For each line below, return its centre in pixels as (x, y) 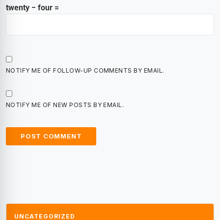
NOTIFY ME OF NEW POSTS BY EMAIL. (65, 105)
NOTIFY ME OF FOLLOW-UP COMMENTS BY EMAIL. (85, 71)
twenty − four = (32, 8)
